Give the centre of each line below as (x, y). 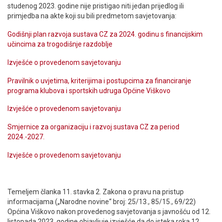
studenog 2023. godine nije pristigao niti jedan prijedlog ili (96, 6)
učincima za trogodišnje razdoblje (61, 44)
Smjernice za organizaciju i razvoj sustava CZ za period (93, 127)
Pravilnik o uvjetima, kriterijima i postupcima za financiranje (99, 81)
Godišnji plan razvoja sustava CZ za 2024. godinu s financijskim (105, 34)
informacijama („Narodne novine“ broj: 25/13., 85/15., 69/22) (102, 201)
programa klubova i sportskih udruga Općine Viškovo (90, 90)
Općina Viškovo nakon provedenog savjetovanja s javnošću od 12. (109, 211)
